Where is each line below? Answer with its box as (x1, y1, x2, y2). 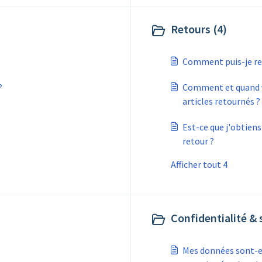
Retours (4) (171, 22, 227, 36)
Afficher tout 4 (171, 158, 227, 170)
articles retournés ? (182, 95, 260, 107)
